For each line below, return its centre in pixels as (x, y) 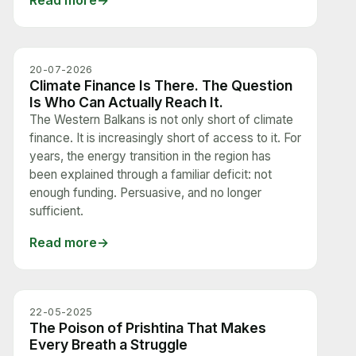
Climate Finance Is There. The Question (161, 85)
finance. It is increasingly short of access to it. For (165, 138)
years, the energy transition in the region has (150, 156)
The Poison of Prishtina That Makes (148, 328)
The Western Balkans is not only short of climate (161, 120)
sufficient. (56, 211)
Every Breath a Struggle (108, 344)
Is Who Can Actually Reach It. (126, 102)
